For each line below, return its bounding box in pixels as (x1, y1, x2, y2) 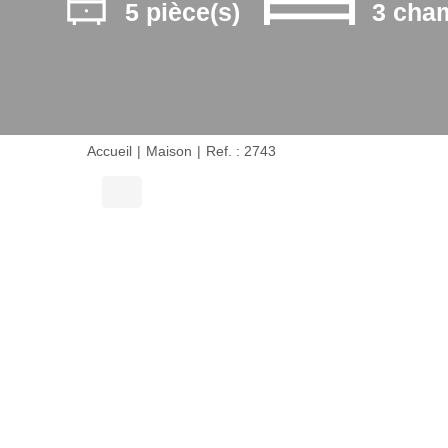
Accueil (87, 143, 132, 160)
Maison (146, 143, 192, 160)
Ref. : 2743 (206, 143, 276, 160)
